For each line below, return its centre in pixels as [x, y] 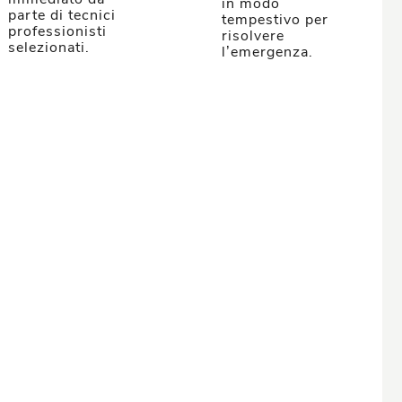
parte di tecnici [62, 15]
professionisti [58, 31]
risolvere [253, 36]
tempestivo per [275, 20]
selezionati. [49, 48]
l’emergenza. [267, 52]
